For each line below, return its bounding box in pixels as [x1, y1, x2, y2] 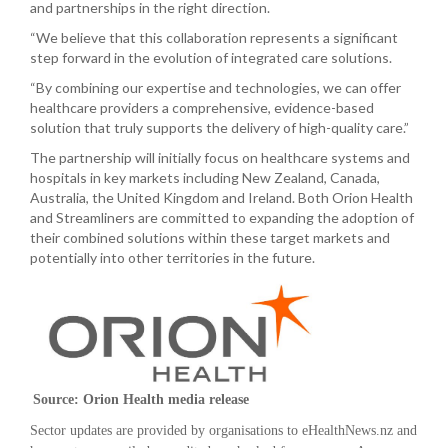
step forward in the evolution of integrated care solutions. [30, 49, 395, 66]
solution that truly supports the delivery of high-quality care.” [30, 119, 415, 136]
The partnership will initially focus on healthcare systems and [30, 149, 410, 166]
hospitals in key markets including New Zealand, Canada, [30, 169, 380, 186]
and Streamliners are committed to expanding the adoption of [30, 209, 414, 226]
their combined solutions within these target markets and [30, 229, 390, 246]
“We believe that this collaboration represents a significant [30, 29, 398, 46]
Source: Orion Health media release [33, 392, 249, 407]
